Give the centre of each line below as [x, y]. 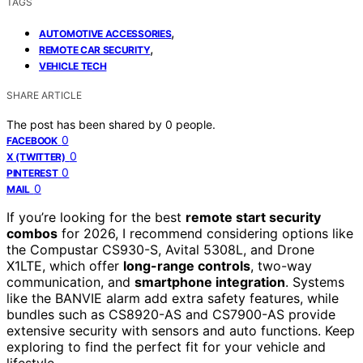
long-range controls [187, 265]
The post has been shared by [86, 124]
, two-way [281, 265]
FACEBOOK [32, 140]
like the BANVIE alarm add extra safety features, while [173, 298]
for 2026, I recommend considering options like [205, 233]
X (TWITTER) [36, 156]
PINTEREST [32, 173]
